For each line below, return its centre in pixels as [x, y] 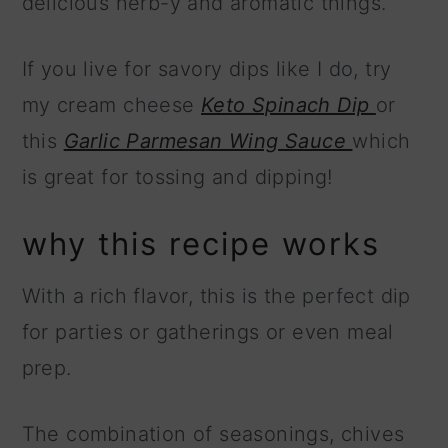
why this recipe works [200, 244]
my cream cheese [111, 105]
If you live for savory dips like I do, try [206, 69]
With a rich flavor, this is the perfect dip [216, 296]
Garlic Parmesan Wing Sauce [208, 141]
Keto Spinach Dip [288, 105]
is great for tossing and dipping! [177, 177]
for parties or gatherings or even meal [207, 332]
